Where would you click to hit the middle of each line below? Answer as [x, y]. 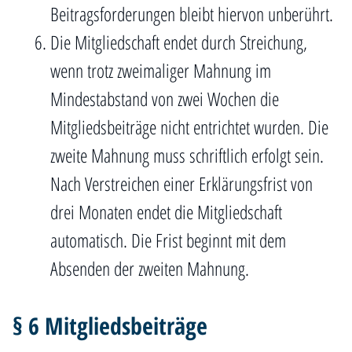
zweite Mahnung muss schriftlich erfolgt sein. [187, 155]
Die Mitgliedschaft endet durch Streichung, [179, 42]
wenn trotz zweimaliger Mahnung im [161, 70]
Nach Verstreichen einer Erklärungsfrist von [181, 183]
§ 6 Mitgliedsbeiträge [110, 326]
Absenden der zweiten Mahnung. [150, 268]
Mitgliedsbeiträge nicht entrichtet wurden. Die [189, 127]
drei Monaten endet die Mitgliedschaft [166, 212]
